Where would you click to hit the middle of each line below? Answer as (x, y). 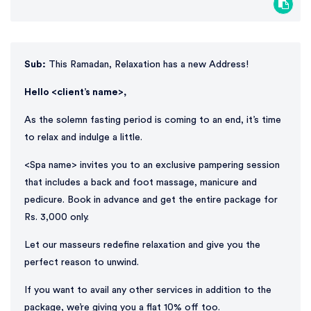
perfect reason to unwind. (82, 262)
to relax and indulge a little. (83, 137)
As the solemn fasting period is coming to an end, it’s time (153, 120)
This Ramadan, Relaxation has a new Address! (147, 64)
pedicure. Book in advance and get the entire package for (151, 200)
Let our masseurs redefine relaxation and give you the (142, 245)
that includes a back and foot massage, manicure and (141, 182)
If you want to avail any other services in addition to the (148, 290)
